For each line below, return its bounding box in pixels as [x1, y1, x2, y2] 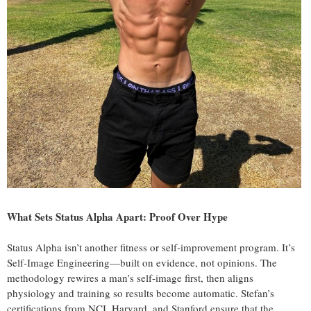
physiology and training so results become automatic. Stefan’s [7, 285, 274, 300]
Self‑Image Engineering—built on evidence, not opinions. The [7, 255, 277, 269]
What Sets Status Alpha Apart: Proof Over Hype [7, 208, 228, 224]
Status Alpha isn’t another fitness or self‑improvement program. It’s [7, 239, 295, 254]
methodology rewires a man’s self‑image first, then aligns [7, 270, 253, 285]
